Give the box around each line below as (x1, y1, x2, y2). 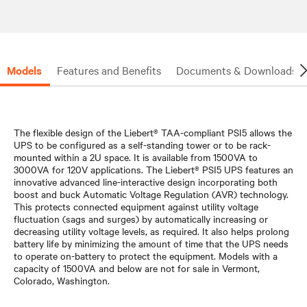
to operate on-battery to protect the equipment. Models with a (14, 248, 278, 262)
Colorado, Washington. (14, 273, 110, 287)
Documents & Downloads (176, 62, 297, 77)
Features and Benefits (57, 62, 161, 77)
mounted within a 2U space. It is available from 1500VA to (14, 149, 258, 164)
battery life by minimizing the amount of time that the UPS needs (14, 236, 288, 250)
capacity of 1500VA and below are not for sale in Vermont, (14, 260, 260, 275)
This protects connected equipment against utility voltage (14, 199, 258, 213)
